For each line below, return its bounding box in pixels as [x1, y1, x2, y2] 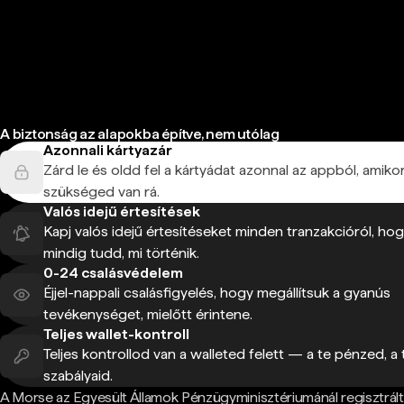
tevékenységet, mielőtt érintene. [43, 305, 252, 323]
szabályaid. [43, 366, 113, 384]
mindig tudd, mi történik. [43, 243, 199, 262]
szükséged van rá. [43, 182, 160, 200]
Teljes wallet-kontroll [43, 325, 189, 343]
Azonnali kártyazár [43, 141, 172, 159]
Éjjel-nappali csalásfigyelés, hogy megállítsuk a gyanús [43, 283, 390, 301]
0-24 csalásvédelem [43, 263, 183, 281]
